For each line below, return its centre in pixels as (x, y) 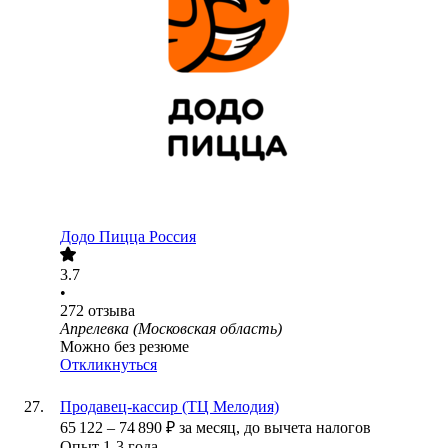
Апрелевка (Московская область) (171, 329)
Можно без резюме (124, 347)
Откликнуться (108, 365)
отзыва (111, 311)
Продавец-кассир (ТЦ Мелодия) (169, 407)
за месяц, (211, 428)
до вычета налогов (307, 428)
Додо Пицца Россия (128, 237)
